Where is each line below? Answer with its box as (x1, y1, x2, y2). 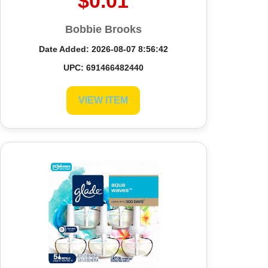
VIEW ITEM (78, 95, 129, 105)
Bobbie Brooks (65, 23, 142, 35)
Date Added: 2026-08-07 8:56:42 (38, 44, 168, 54)
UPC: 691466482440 (63, 62, 144, 72)
